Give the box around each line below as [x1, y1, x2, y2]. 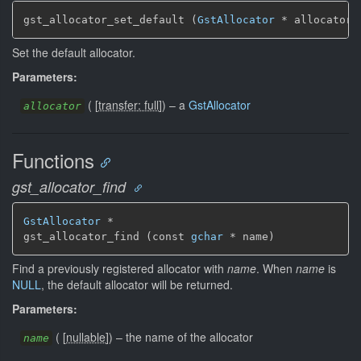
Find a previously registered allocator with [12, 260, 227, 276]
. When [256, 260, 296, 276]
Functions [12, 145, 94, 174]
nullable [66, 329, 106, 345]
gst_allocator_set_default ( [23, 14, 197, 26]
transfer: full [98, 96, 159, 113]
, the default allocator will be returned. [41, 276, 233, 293]
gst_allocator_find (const [23, 230, 191, 243]
